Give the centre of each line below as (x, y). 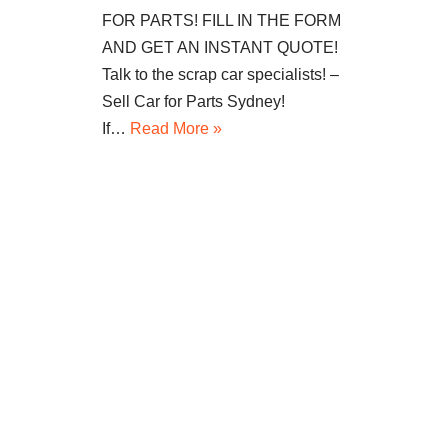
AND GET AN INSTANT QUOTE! (220, 48)
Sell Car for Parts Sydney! (193, 102)
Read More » (176, 129)
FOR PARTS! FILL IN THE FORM (221, 21)
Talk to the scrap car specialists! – (220, 75)
